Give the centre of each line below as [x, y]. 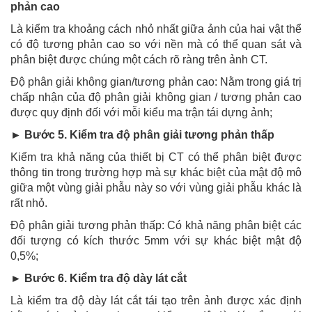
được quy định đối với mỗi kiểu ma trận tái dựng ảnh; [141, 113]
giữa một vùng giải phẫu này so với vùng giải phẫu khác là [156, 188]
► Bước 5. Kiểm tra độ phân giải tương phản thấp [142, 135]
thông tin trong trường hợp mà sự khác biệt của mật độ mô [156, 173]
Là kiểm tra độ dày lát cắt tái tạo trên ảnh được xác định [156, 301]
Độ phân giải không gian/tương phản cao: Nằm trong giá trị [156, 82]
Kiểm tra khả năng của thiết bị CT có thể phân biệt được [156, 157]
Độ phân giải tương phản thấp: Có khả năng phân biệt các [156, 226]
